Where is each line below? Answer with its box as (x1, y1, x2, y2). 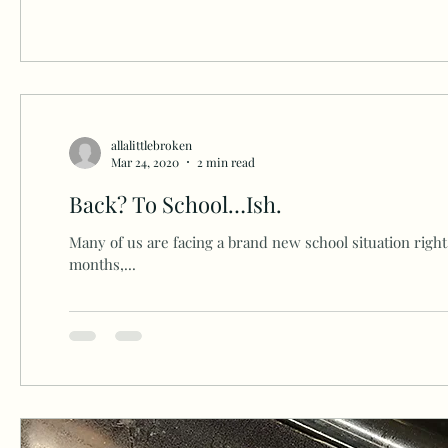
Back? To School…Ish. (68, 189, 282, 220)
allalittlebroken (110, 136, 192, 153)
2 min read (196, 154, 255, 171)
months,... (68, 254, 136, 275)
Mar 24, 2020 (110, 154, 179, 171)
